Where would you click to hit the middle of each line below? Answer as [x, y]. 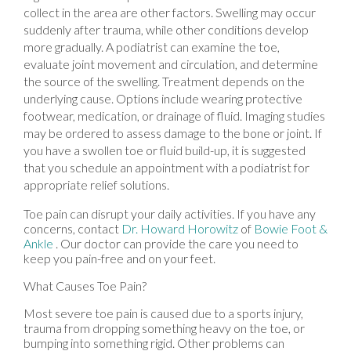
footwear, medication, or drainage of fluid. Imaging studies [174, 115]
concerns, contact [72, 228]
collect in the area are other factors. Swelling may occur [170, 12]
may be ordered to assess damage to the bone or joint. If [173, 132]
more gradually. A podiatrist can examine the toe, [152, 46]
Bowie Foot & [291, 228]
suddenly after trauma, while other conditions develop [166, 29]
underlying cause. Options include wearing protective [163, 98]
